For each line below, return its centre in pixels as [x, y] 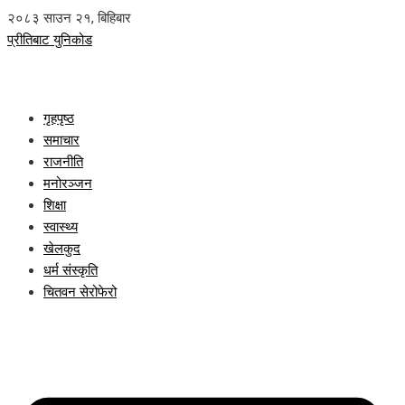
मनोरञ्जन [68, 184]
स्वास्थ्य [61, 227]
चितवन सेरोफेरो [80, 292]
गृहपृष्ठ [59, 118]
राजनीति [63, 162]
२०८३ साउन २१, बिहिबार [69, 18]
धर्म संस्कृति [71, 270]
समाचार [61, 140]
